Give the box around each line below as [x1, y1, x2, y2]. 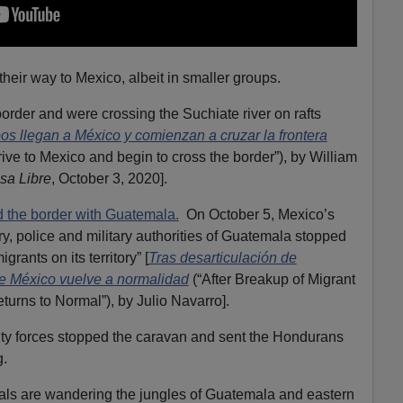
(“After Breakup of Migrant [188, 271, 355, 287]
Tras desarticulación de [148, 249, 297, 265]
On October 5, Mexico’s [178, 206, 335, 222]
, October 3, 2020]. [50, 170, 167, 186]
